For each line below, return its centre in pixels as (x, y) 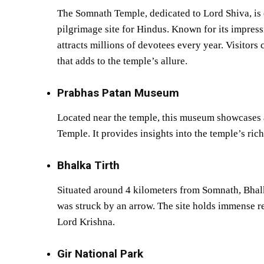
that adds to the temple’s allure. (122, 61)
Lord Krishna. (86, 222)
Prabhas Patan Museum (118, 93)
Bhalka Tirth (88, 165)
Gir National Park (100, 253)
